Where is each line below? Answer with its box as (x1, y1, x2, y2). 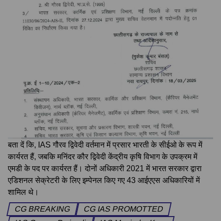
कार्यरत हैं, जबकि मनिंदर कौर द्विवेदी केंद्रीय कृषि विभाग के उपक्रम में (8, 152, 197, 161)
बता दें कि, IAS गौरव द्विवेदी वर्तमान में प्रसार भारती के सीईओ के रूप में (8, 141, 202, 149)
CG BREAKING (14, 205, 71, 214)
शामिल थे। (8, 188, 39, 197)
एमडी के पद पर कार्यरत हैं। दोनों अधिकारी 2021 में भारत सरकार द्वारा (8, 164, 202, 173)
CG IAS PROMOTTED (83, 205, 164, 214)
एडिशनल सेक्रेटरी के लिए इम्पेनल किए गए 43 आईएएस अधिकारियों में (8, 176, 200, 185)
